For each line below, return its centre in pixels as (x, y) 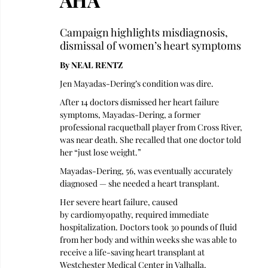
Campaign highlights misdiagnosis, (145, 32)
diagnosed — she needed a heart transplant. (141, 183)
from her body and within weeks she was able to (149, 240)
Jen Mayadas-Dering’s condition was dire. (137, 83)
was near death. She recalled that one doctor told (151, 140)
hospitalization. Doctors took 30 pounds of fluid (149, 227)
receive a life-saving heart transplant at (133, 252)
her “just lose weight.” (101, 152)
